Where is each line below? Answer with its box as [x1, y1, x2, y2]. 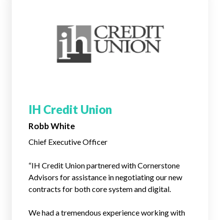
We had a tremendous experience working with [28, 208, 185, 217]
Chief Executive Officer [28, 137, 108, 146]
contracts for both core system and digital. [28, 184, 171, 193]
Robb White [28, 121, 75, 131]
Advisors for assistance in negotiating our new [28, 172, 182, 182]
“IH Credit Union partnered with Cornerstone [28, 161, 180, 170]
